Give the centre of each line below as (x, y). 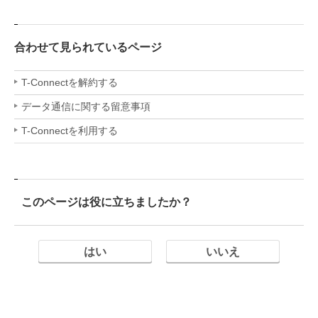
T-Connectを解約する (70, 82)
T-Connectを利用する (70, 131)
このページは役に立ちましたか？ (106, 202)
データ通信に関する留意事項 (86, 106)
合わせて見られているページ (88, 47)
